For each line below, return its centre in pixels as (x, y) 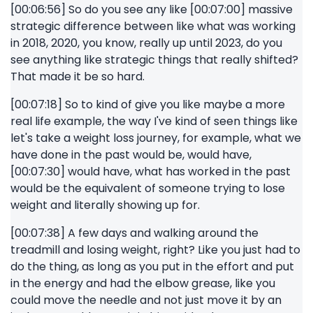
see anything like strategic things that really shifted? (154, 60)
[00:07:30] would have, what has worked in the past (151, 172)
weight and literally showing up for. (105, 205)
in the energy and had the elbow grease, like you (143, 283)
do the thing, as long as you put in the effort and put (152, 267)
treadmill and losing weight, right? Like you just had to (155, 250)
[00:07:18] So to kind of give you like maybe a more (148, 104)
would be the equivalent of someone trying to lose (148, 188)
